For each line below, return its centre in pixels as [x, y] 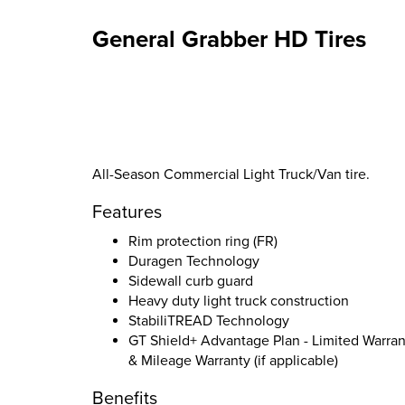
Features [127, 212]
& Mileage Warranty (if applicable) [233, 361]
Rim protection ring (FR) [203, 241]
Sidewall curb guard [191, 281]
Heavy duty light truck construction [239, 301]
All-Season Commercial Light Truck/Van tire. [231, 174]
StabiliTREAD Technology [209, 321]
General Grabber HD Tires [229, 39]
